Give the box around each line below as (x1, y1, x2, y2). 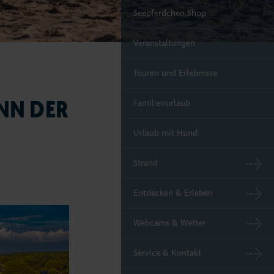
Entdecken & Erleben (133, 188, 213, 198)
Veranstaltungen (133, 38, 195, 48)
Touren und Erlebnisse (133, 68, 217, 78)
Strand (133, 158, 158, 168)
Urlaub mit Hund (133, 128, 198, 138)
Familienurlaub (133, 98, 190, 108)
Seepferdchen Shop (133, 8, 206, 18)
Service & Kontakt (133, 248, 201, 258)
